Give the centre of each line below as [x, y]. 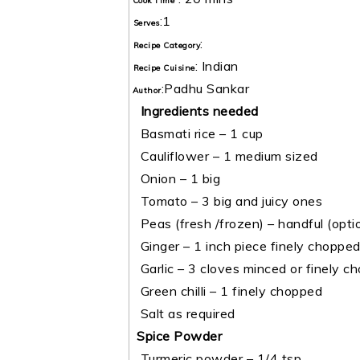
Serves [146, 23]
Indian [220, 66]
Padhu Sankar [207, 89]
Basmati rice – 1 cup [196, 134]
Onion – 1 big [175, 179]
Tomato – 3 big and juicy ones [226, 201]
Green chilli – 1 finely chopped [226, 291]
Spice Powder [179, 336]
